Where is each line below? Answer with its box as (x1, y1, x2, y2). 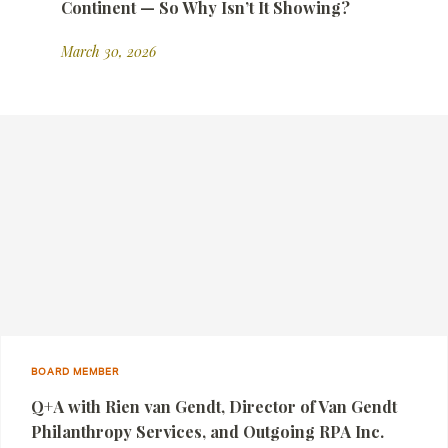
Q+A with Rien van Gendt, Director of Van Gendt (31, 396, 397, 417)
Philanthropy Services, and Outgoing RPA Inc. (31, 421, 384, 442)
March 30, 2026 (61, 42, 156, 61)
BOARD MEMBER (31, 365, 119, 377)
